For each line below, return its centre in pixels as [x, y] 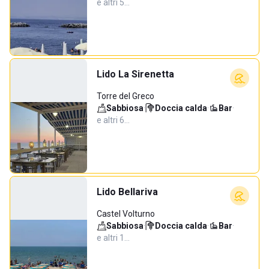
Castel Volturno [126, 214]
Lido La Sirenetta [135, 74]
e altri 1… [113, 238]
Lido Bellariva [127, 192]
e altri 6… [113, 120]
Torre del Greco [125, 96]
